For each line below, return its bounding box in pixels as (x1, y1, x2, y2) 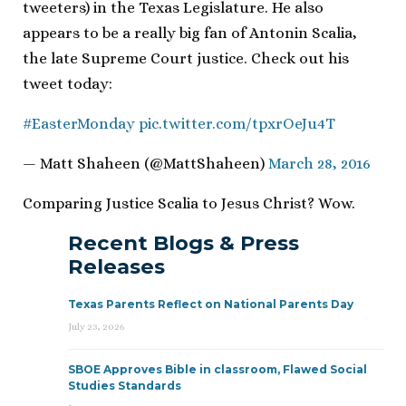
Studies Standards (68, 378, 181, 392)
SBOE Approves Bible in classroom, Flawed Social (68, 362, 367, 376)
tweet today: (23, 74, 112, 92)
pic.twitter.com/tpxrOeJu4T (139, 114, 335, 132)
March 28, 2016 (268, 154, 371, 172)
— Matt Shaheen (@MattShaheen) (23, 154, 268, 172)
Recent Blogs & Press (68, 229, 299, 256)
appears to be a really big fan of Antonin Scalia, (23, 24, 357, 42)
